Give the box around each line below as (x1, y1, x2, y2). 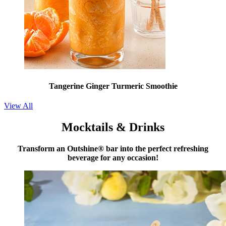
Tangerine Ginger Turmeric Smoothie (48, 82, 178, 91)
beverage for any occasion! (68, 153, 158, 162)
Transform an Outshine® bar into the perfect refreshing (18, 144, 208, 153)
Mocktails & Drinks (62, 121, 164, 134)
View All (4, 101, 33, 110)
